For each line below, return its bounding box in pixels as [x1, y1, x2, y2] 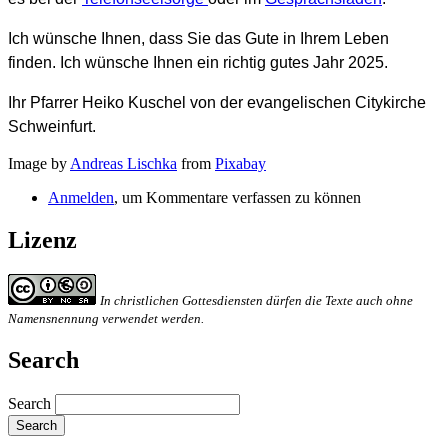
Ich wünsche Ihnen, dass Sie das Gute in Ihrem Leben [8, 30, 389, 48]
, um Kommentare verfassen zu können [114, 189, 361, 207]
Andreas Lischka [70, 155, 177, 173]
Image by [8, 155, 70, 173]
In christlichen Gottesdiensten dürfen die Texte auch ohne [100, 293, 413, 309]
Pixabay [215, 155, 266, 173]
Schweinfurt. [8, 118, 96, 136]
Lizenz [8, 227, 77, 254]
